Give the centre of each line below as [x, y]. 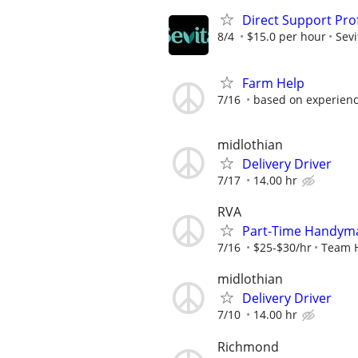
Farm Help [273, 83]
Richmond [248, 346]
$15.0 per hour [286, 36]
